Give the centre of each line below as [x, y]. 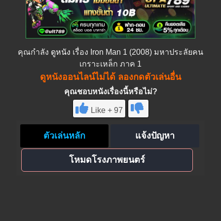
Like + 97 [107, 110]
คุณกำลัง [34, 52]
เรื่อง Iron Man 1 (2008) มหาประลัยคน [137, 52]
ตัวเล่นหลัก [64, 135]
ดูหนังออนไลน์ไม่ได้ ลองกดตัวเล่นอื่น [110, 77]
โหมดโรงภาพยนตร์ [107, 160]
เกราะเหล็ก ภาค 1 [110, 64]
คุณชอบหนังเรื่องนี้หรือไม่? [110, 91]
